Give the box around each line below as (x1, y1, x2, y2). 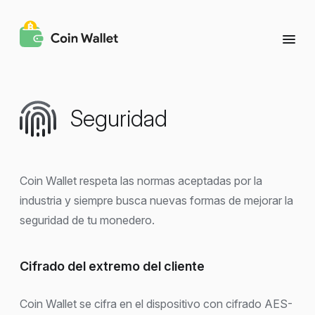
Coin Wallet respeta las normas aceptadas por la (20, 174, 262, 188)
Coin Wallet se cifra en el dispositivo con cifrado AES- (20, 297, 292, 311)
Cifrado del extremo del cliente (20, 259, 205, 274)
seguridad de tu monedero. (20, 213, 155, 227)
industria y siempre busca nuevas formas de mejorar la (20, 193, 293, 207)
